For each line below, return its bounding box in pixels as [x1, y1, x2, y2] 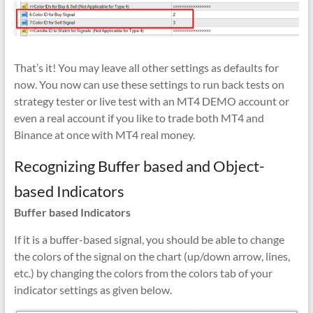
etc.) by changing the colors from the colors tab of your [13, 265, 272, 279]
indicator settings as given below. [13, 282, 172, 296]
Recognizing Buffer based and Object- [13, 156, 265, 175]
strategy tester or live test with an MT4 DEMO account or [13, 94, 289, 108]
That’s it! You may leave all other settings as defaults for [13, 60, 279, 74]
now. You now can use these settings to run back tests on [13, 77, 284, 91]
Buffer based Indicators [13, 205, 131, 219]
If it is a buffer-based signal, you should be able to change [13, 232, 284, 246]
